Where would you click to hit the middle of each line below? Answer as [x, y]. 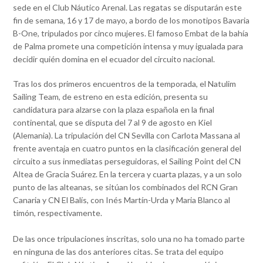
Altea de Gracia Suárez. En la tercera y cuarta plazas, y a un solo [128, 174]
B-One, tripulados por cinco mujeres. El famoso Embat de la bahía [131, 33]
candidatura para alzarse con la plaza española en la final [114, 110]
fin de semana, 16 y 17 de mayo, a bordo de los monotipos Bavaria [131, 21]
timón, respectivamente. [59, 213]
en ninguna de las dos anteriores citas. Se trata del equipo [119, 252]
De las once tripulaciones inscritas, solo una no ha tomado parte [129, 239]
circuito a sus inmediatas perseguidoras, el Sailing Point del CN [127, 161]
